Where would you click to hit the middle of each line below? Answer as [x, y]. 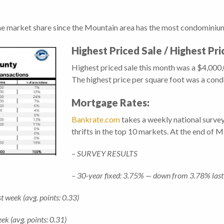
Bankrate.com [96, 119]
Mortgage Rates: [110, 103]
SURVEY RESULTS [107, 153]
